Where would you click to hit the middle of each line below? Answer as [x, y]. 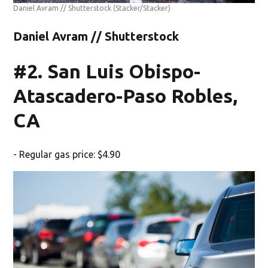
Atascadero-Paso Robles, [126, 96]
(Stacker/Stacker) [142, 8]
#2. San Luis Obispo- [107, 71]
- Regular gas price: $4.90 [67, 155]
